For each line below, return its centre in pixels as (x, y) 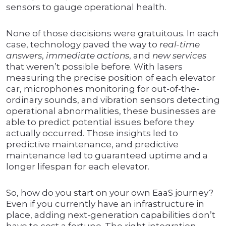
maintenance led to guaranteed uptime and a (107, 156)
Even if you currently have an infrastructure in (105, 204)
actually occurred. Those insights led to (92, 133)
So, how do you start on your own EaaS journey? (110, 193)
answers (24, 56)
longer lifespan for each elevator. (78, 167)
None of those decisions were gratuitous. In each (112, 34)
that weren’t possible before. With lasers (94, 67)
